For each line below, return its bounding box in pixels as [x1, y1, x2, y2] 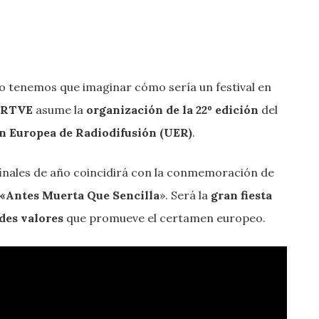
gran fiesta [211, 188, 272, 203]
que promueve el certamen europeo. [63, 211, 266, 226]
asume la [36, 103, 83, 117]
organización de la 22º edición [83, 103, 258, 117]
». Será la [159, 188, 211, 203]
